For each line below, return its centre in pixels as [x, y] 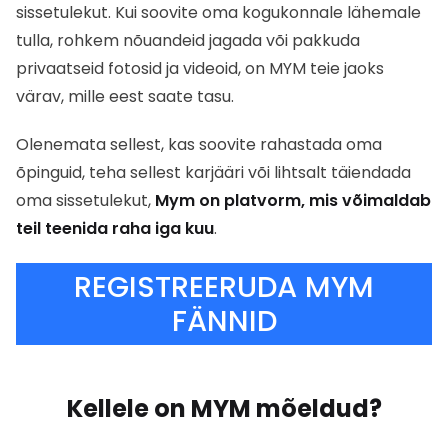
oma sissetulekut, [85, 200]
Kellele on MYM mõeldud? [224, 409]
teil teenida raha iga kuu [115, 228]
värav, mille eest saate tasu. [125, 96]
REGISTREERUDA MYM [224, 287]
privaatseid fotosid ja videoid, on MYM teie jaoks [200, 68]
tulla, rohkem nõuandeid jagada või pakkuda [188, 40]
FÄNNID [224, 321]
